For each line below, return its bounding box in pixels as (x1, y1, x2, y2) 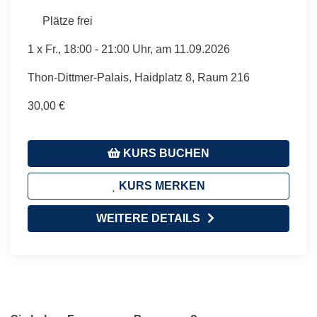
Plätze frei (42, 14, 93, 27)
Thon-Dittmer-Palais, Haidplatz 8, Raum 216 (28, 71, 250, 83)
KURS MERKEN (115, 179, 205, 192)
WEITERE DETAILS (96, 212, 200, 224)
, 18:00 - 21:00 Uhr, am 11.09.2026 (58, 42, 230, 55)
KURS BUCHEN (120, 146, 209, 159)
